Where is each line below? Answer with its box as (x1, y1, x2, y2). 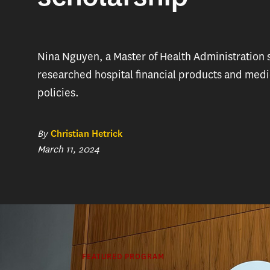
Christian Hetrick (51, 128, 122, 140)
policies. (37, 86, 79, 100)
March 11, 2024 (37, 143, 99, 155)
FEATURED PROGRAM (81, 251, 165, 262)
